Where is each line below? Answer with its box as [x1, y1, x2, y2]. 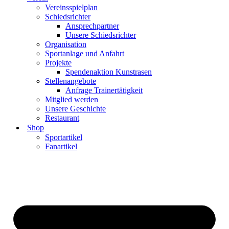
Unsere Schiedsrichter [65, 31, 136, 39]
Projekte [45, 58, 72, 67]
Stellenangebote [45, 77, 96, 85]
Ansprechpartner [65, 21, 119, 30]
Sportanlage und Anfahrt [45, 49, 124, 58]
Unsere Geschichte [45, 104, 106, 113]
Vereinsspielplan [45, 3, 98, 12]
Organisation [45, 40, 86, 49]
